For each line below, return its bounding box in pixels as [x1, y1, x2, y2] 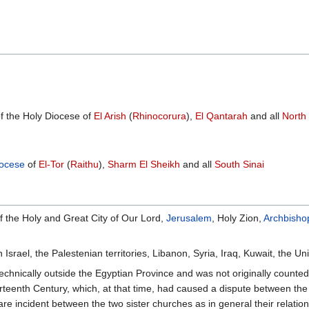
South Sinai [215, 159, 264, 170]
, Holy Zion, [212, 212, 263, 224]
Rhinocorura [132, 110, 186, 121]
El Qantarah [195, 110, 248, 121]
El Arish [94, 110, 126, 121]
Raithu [70, 159, 99, 170]
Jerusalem [166, 212, 212, 224]
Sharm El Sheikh [108, 159, 180, 170]
